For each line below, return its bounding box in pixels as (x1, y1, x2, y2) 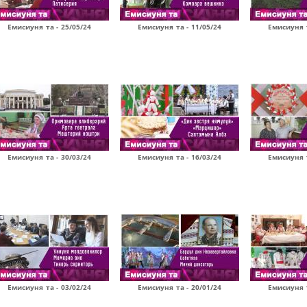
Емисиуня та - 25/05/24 (8, 22, 91, 32)
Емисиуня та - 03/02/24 (8, 282, 91, 292)
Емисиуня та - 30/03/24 (8, 152, 91, 162)
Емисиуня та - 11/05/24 (138, 22, 221, 32)
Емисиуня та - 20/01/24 (138, 282, 221, 292)
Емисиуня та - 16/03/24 (138, 152, 221, 162)
